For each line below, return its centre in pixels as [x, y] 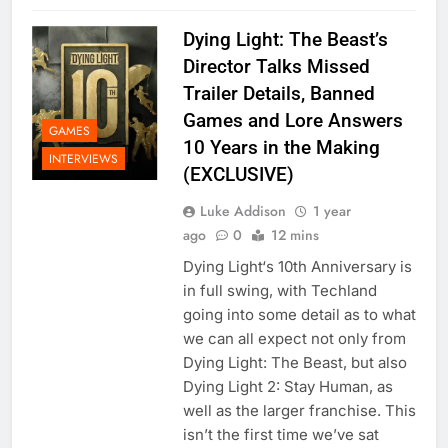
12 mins [294, 235]
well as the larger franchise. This [299, 411]
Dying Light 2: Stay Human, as [287, 387]
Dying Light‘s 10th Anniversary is [297, 267]
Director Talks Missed [276, 67]
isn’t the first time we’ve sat [280, 435]
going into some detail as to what [299, 315]
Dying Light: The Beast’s [285, 40]
